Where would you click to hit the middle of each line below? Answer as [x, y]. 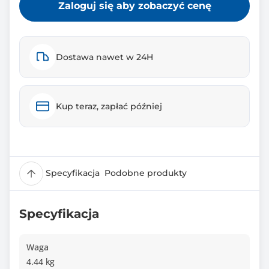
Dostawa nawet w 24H [104, 57]
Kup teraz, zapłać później [109, 106]
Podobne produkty [146, 173]
